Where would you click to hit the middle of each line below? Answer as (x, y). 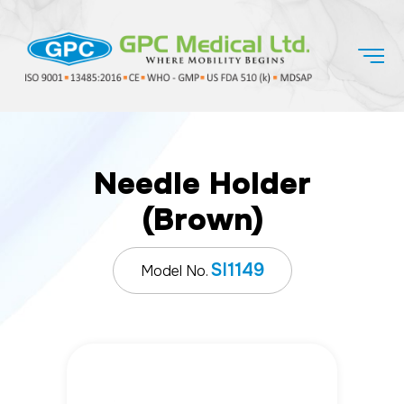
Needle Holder (202, 183)
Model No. (175, 271)
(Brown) (202, 219)
